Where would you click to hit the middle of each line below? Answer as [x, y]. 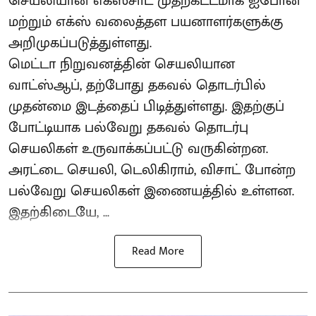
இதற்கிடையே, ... [59, 212]
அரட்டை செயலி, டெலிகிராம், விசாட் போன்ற [152, 170]
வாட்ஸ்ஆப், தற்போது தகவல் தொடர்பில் [137, 85]
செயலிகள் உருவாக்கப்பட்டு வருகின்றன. [138, 148]
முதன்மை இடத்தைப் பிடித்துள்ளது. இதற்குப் [146, 106]
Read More [158, 251]
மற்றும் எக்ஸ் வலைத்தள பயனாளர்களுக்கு [146, 22]
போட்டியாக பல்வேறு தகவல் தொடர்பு [128, 127]
